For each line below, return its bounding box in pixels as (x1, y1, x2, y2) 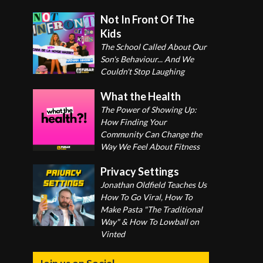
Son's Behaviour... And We (100, 54, 194, 65)
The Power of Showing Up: (100, 104, 197, 115)
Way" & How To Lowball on (100, 217, 199, 227)
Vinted (100, 229, 125, 240)
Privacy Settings (100, 165, 179, 178)
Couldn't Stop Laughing (100, 66, 184, 77)
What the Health (100, 90, 181, 103)
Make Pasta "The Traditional (100, 204, 203, 215)
